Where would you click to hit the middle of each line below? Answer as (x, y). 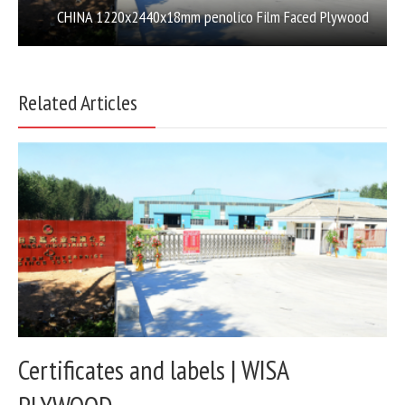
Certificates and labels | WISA (153, 369)
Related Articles (78, 103)
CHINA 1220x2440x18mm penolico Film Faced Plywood (213, 17)
